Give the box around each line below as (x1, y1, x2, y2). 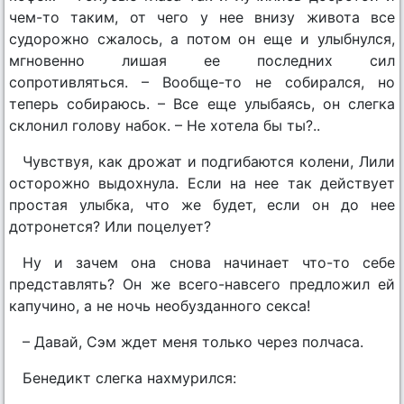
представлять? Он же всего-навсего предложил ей (9, 275, 395, 294)
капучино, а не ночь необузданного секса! (9, 297, 310, 316)
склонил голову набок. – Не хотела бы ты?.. (9, 116, 320, 135)
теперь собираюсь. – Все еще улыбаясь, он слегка (9, 95, 395, 114)
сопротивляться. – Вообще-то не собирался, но (9, 73, 395, 92)
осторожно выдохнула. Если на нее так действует (9, 174, 395, 193)
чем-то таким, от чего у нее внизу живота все (9, 8, 395, 27)
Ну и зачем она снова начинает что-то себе (23, 253, 395, 272)
